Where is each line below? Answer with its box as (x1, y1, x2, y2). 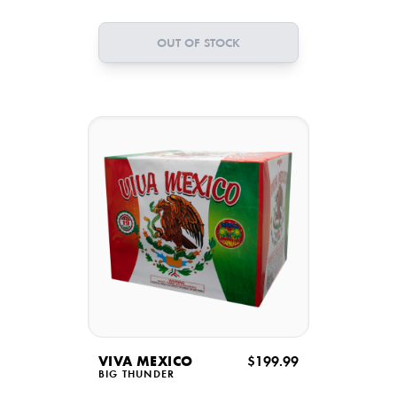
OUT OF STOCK (157, 37, 240, 51)
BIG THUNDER (98, 370, 175, 380)
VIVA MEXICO (98, 355, 193, 370)
